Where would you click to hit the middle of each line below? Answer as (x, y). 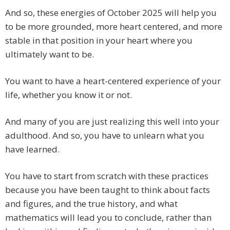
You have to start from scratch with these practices (107, 176)
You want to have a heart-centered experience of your (113, 81)
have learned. (32, 149)
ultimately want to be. (50, 54)
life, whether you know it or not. (69, 95)
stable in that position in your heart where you (99, 41)
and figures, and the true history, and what (91, 204)
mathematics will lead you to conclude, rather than (108, 218)
